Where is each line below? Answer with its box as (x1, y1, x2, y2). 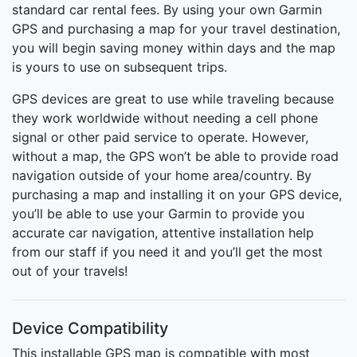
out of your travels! (12, 262, 127, 279)
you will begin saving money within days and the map (12, 39, 335, 56)
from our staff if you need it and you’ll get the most (12, 243, 323, 260)
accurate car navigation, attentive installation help (12, 224, 314, 241)
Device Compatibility (12, 318, 168, 338)
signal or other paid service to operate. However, (12, 128, 308, 145)
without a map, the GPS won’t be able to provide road (12, 147, 339, 164)
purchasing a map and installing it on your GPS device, (12, 186, 342, 202)
